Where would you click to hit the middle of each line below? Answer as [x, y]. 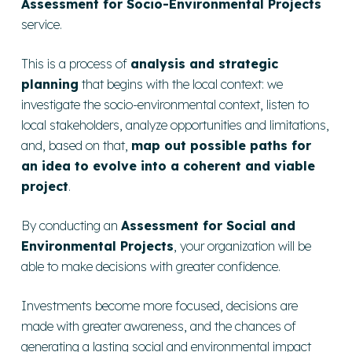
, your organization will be [243, 246]
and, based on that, [77, 145]
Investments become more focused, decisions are [160, 305]
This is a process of [76, 63]
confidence [248, 266]
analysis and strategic [205, 63]
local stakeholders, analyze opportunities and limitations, [176, 125]
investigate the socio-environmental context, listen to [165, 104]
